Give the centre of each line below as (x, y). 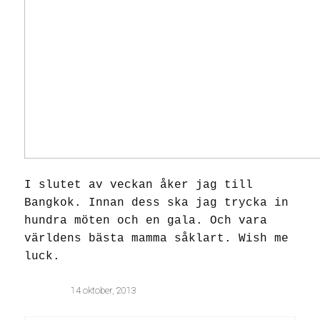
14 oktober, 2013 (104, 291)
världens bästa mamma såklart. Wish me (156, 239)
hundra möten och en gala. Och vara (146, 221)
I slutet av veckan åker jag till (139, 185)
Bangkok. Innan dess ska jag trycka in (156, 203)
